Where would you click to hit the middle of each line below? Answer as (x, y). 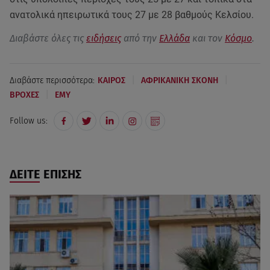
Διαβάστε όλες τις (48, 38)
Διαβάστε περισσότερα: (52, 80)
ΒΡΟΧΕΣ (24, 95)
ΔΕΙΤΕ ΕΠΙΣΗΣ (46, 174)
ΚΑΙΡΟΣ (111, 80)
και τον (207, 38)
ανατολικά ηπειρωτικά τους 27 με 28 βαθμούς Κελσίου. (132, 15)
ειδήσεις (104, 38)
